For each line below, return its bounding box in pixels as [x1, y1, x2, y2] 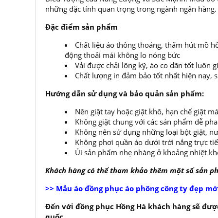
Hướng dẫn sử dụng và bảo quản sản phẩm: [45, 89, 204, 98]
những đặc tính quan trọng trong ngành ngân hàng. [45, 4, 217, 14]
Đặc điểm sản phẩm [45, 22, 118, 32]
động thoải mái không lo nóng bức [65, 50, 180, 60]
